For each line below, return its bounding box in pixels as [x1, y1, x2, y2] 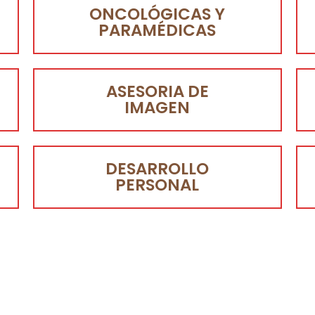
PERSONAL [115, 174, 200, 197]
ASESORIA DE [105, 80, 209, 103]
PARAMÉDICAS [98, 19, 217, 42]
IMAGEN [124, 96, 191, 120]
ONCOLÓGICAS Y [89, 3, 226, 26]
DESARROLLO [105, 157, 210, 181]
